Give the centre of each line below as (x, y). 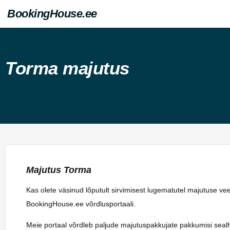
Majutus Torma (59, 170)
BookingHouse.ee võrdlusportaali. (81, 204)
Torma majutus (67, 68)
